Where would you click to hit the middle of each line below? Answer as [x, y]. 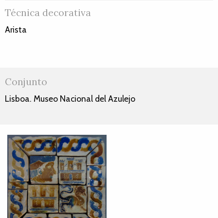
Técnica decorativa [48, 13]
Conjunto [26, 82]
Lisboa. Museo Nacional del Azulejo [70, 99]
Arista [16, 30]
